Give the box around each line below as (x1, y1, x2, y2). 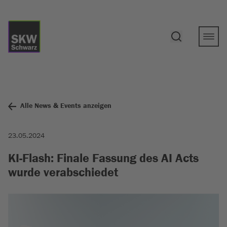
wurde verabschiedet (8, 166, 118, 179)
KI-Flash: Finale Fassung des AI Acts (8, 152, 199, 165)
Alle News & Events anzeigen (20, 102, 111, 109)
